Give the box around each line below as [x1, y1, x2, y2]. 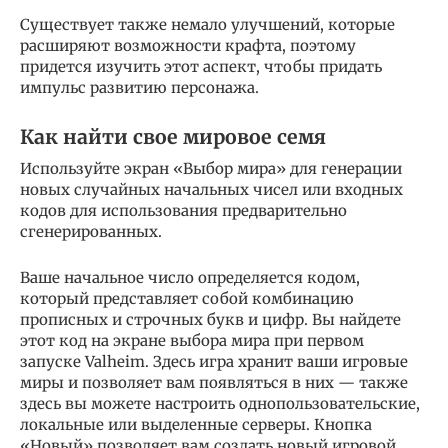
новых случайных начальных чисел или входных [20, 180, 403, 200]
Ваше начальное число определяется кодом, [20, 268, 360, 288]
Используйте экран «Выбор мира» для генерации [20, 159, 402, 179]
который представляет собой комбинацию [20, 289, 354, 309]
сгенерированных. [20, 222, 162, 242]
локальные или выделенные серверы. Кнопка [20, 415, 372, 435]
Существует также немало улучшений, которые [20, 15, 395, 35]
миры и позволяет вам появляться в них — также [20, 373, 408, 393]
